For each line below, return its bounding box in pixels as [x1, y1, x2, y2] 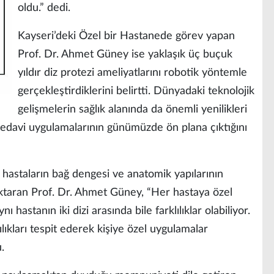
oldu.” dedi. [18, 2, 70, 14]
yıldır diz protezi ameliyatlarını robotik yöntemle [18, 67, 247, 79]
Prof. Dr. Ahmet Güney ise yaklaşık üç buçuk [18, 49, 232, 61]
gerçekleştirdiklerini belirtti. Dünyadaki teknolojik [18, 86, 254, 97]
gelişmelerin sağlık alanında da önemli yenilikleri [18, 104, 247, 116]
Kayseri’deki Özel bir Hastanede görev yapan [18, 31, 235, 42]
